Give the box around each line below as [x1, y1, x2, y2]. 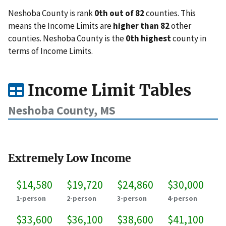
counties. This [144, 8, 196, 19]
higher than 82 [113, 20, 169, 32]
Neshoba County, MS [8, 103, 116, 118]
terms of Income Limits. [8, 45, 93, 57]
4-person [167, 194, 197, 203]
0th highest [126, 33, 171, 44]
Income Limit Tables [24, 80, 191, 101]
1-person [16, 194, 46, 203]
